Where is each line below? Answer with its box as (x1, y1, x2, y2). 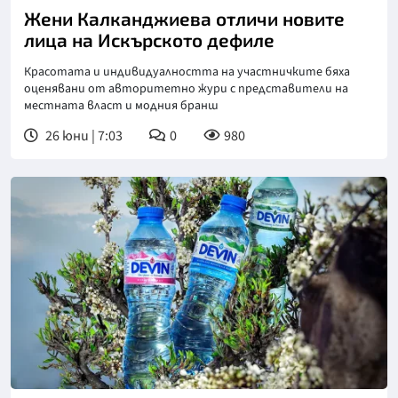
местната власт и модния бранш (24, 97, 219, 115)
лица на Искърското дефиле (24, 28, 275, 52)
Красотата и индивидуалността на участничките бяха (24, 63, 350, 82)
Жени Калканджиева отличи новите (24, 7, 345, 30)
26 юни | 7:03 (43, 126, 123, 147)
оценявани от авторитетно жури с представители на (24, 80, 348, 99)
